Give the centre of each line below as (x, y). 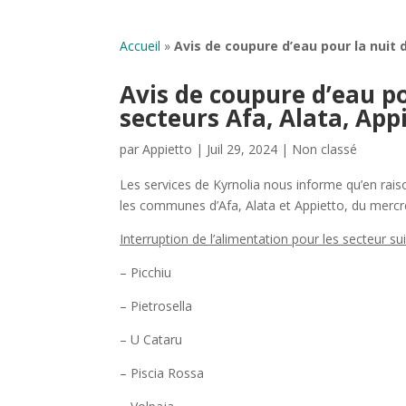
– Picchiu (145, 273)
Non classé (324, 150)
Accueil (140, 45)
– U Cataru (151, 340)
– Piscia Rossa (162, 373)
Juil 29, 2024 (242, 150)
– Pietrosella (156, 306)
